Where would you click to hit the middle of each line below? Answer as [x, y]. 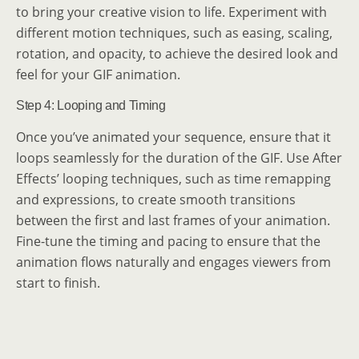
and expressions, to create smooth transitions [156, 199]
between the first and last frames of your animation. [173, 220]
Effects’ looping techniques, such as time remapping [173, 178]
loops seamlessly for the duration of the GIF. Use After [179, 157]
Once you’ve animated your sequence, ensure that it [173, 137]
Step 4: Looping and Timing [91, 105]
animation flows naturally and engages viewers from [173, 262]
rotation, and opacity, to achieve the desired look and [177, 53]
